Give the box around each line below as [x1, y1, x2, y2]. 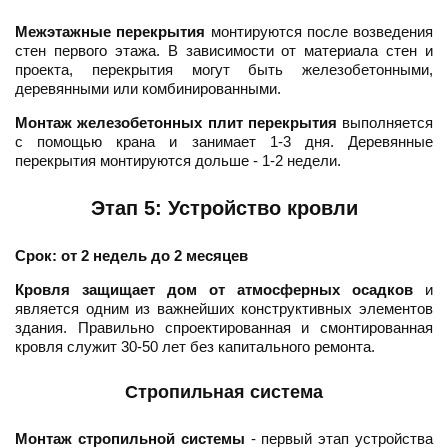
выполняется [336, 114, 433, 132]
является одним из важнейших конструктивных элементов [15, 300, 433, 318]
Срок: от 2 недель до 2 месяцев [15, 247, 248, 265]
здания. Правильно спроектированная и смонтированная [15, 319, 433, 337]
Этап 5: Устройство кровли [90, 197, 358, 220]
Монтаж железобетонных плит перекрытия [15, 114, 337, 132]
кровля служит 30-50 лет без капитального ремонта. [15, 338, 375, 356]
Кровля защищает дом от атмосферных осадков [15, 281, 413, 299]
